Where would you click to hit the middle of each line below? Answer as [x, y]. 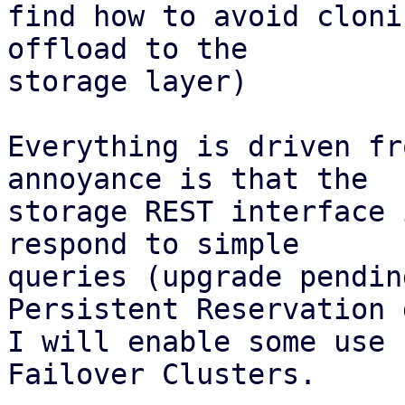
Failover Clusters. [162, 374]
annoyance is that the [188, 179]
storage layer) [127, 81]
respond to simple [153, 244]
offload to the [127, 49]
